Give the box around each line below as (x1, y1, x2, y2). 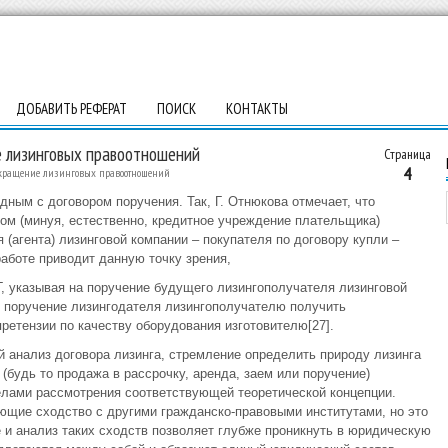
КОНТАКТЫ (225, 99, 288, 118)
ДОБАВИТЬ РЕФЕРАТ (15, 99, 127, 118)
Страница (383, 145, 431, 163)
